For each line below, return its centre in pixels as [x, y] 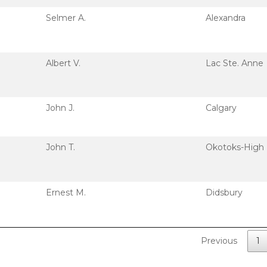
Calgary [221, 108]
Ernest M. [66, 193]
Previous [219, 240]
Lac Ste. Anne [235, 63]
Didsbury [224, 193]
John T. [60, 147]
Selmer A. [66, 18]
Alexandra [226, 18]
